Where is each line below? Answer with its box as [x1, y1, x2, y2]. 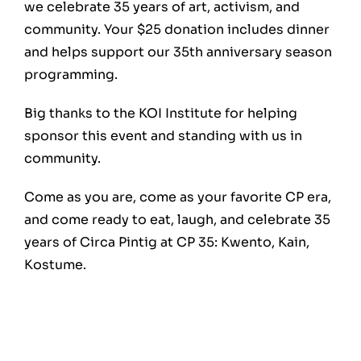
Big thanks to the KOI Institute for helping [24, 104, 297, 122]
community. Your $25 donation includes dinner [24, 20, 330, 38]
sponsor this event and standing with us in [24, 127, 302, 144]
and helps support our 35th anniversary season [24, 43, 332, 60]
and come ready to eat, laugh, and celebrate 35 [24, 210, 330, 228]
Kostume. [24, 255, 86, 273]
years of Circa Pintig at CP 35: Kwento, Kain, [24, 233, 309, 251]
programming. [24, 65, 118, 83]
